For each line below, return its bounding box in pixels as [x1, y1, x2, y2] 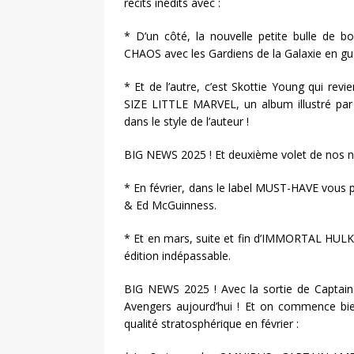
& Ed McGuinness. [124, 197, 217, 213]
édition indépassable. [124, 247, 231, 263]
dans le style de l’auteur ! [124, 113, 249, 129]
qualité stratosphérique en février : [124, 315, 299, 331]
